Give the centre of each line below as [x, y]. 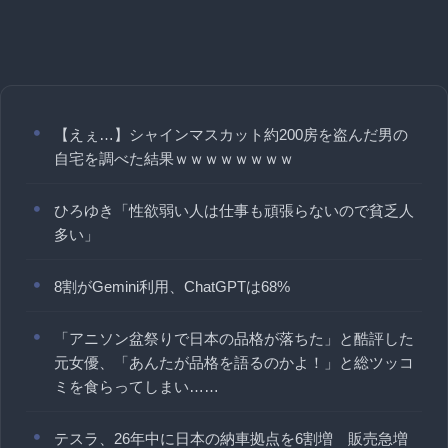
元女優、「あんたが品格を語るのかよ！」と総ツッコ [234, 362]
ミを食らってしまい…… [136, 386]
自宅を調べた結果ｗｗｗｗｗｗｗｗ [174, 158]
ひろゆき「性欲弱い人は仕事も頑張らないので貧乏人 [234, 210]
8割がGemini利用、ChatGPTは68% [172, 286]
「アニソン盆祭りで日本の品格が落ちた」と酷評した [234, 338]
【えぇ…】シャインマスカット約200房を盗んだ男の [231, 134]
